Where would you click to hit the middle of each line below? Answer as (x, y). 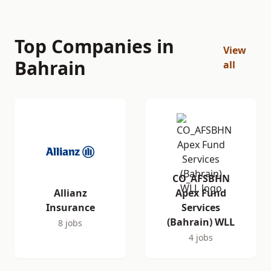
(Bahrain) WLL (201, 222)
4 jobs (201, 237)
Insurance (70, 207)
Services (201, 207)
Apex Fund (201, 193)
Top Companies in (94, 46)
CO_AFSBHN (201, 178)
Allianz (70, 193)
